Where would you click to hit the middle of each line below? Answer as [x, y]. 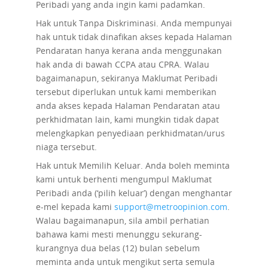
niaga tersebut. [66, 147]
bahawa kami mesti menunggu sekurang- [119, 234]
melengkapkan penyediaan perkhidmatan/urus [130, 133]
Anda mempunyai [196, 23]
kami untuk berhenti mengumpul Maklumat [124, 179]
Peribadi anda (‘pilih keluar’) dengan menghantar [134, 193]
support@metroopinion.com [170, 207]
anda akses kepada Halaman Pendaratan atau [128, 106]
